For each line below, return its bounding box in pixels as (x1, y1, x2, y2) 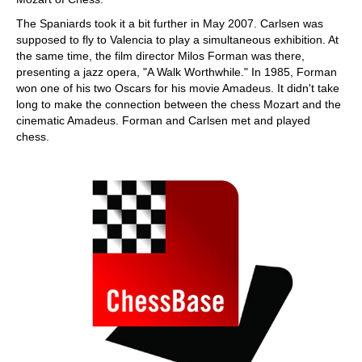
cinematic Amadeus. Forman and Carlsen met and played (16, 113, 310, 127)
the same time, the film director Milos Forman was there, (16, 48, 305, 62)
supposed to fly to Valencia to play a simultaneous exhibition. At (16, 32, 339, 46)
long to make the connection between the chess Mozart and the (16, 97, 341, 111)
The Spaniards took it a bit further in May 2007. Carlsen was (16, 16, 323, 30)
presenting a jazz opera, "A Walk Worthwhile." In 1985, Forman (16, 65, 337, 78)
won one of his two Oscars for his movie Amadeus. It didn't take (16, 81, 339, 95)
